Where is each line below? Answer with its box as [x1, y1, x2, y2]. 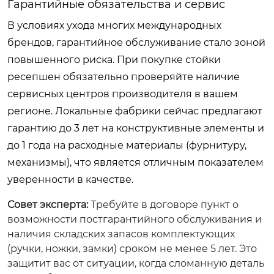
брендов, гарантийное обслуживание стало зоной [7, 36, 265, 48]
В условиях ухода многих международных [7, 19, 221, 31]
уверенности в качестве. [7, 173, 133, 185]
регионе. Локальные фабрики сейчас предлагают [7, 105, 262, 117]
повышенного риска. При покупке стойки [7, 53, 221, 65]
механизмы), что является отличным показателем [7, 156, 264, 168]
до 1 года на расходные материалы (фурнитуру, [7, 139, 246, 151]
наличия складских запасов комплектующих [7, 228, 235, 240]
